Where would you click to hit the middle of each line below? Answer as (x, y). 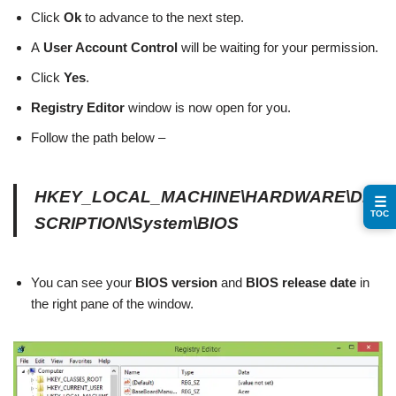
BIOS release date (301, 282)
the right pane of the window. (112, 303)
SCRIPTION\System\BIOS (137, 223)
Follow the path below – (98, 137)
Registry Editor (78, 107)
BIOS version (176, 282)
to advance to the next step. (163, 17)
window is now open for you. (208, 107)
